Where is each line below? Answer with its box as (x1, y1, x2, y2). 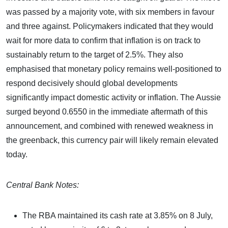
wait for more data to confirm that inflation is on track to (6, 36, 201, 45)
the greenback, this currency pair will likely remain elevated (6, 135, 218, 145)
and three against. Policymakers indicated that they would (6, 21, 213, 31)
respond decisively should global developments (6, 78, 178, 88)
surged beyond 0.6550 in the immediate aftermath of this (6, 107, 208, 116)
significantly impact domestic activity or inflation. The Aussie (6, 93, 221, 102)
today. (6, 150, 27, 159)
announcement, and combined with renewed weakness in (6, 121, 213, 130)
